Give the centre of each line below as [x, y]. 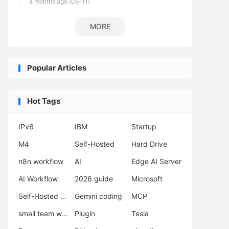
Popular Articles [57, 68]
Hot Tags [44, 101]
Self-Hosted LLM [63, 196]
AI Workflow [38, 179]
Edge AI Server [156, 161]
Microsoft [147, 179]
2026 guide [94, 179]
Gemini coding [99, 196]
